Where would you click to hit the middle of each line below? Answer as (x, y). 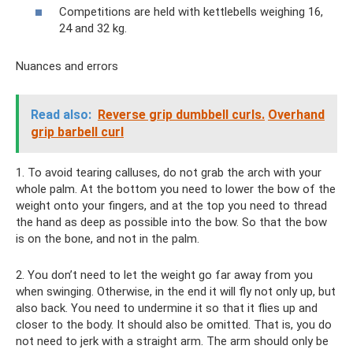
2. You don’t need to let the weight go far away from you (164, 275)
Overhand (296, 115)
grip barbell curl (77, 132)
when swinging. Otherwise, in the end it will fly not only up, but (176, 292)
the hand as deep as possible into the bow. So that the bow (171, 222)
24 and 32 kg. (93, 28)
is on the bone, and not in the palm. (108, 239)
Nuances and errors (67, 66)
